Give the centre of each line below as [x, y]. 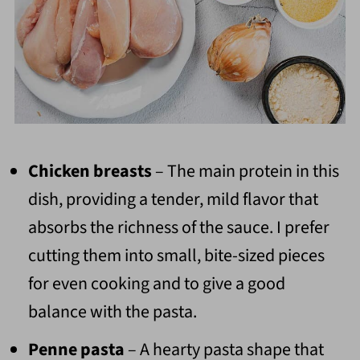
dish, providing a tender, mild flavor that [173, 200]
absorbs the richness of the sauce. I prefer [178, 228]
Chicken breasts [90, 172]
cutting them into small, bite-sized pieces [176, 256]
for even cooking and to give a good [156, 284]
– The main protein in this [245, 172]
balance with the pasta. [112, 312]
